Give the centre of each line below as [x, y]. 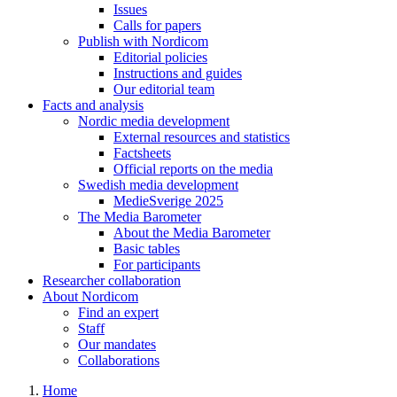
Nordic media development [154, 121]
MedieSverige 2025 [168, 201]
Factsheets [142, 153]
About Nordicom [90, 296]
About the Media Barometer [192, 233]
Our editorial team [164, 89]
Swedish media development [158, 185]
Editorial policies [160, 57]
